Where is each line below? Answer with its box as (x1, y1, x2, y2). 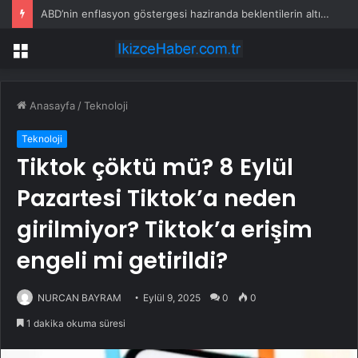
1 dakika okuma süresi (24, 317, 125, 330)
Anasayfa (26, 99, 75, 113)
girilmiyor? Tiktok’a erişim (17, 214, 312, 246)
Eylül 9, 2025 (143, 292, 201, 304)
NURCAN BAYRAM (38, 292, 121, 304)
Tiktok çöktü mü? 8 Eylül (17, 152, 293, 184)
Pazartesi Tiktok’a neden (17, 183, 296, 215)
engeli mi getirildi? (17, 245, 228, 277)
